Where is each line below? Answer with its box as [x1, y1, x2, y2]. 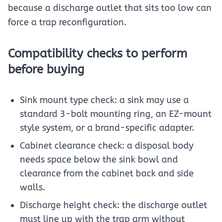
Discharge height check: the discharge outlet [20, 200, 207, 211]
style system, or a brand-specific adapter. [20, 122, 194, 133]
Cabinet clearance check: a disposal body [20, 140, 193, 151]
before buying [8, 62, 84, 76]
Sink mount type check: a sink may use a [20, 95, 189, 106]
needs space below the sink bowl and [20, 154, 178, 165]
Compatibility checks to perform [8, 47, 187, 60]
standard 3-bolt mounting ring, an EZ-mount [20, 109, 212, 119]
